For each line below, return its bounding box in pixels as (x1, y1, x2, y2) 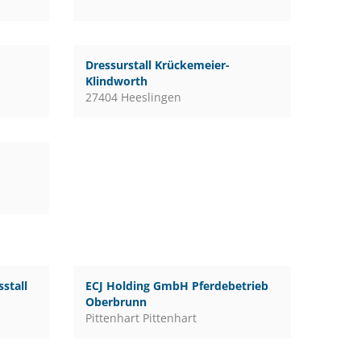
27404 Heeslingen (85, 89, 181, 105)
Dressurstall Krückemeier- (85, 57, 230, 73)
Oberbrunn (85, 294, 147, 309)
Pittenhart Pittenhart (85, 310, 197, 326)
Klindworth (85, 73, 147, 89)
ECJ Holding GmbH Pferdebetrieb (85, 278, 268, 293)
